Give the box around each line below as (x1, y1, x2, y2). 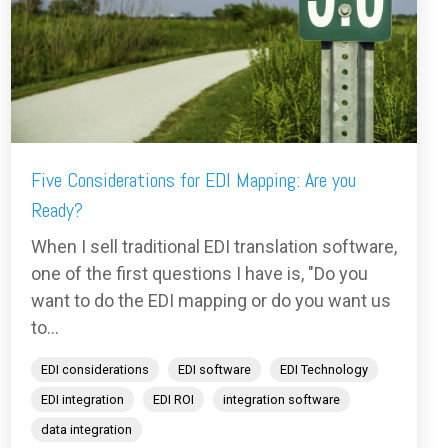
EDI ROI (153, 392, 194, 408)
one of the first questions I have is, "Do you (31, 263, 368, 285)
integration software (223, 392, 340, 408)
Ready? (31, 197, 83, 224)
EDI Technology (280, 362, 368, 378)
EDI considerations (41, 362, 149, 378)
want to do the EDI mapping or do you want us (31, 290, 391, 312)
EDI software (178, 362, 251, 378)
